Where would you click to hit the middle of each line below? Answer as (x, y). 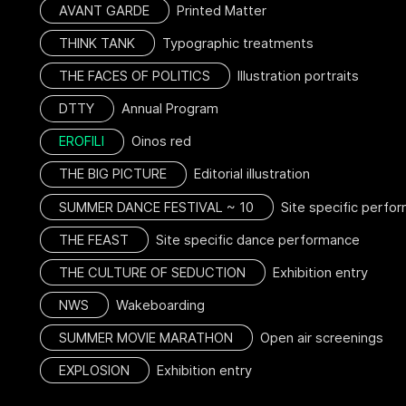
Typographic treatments (234, 44)
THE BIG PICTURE (112, 174)
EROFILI (81, 142)
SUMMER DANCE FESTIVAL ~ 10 (156, 207)
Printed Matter (217, 10)
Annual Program (166, 109)
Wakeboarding (156, 305)
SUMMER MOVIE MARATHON (145, 338)
